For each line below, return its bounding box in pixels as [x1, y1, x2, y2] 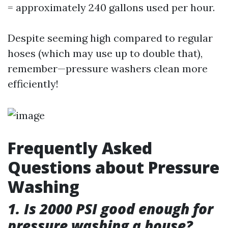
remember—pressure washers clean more [8, 62, 208, 75]
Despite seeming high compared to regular [8, 32, 213, 44]
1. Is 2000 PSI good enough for [8, 199, 213, 218]
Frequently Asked [8, 137, 152, 159]
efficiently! [8, 77, 59, 90]
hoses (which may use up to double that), [8, 47, 203, 60]
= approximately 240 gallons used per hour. [8, 1, 215, 14]
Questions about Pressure [8, 156, 219, 178]
